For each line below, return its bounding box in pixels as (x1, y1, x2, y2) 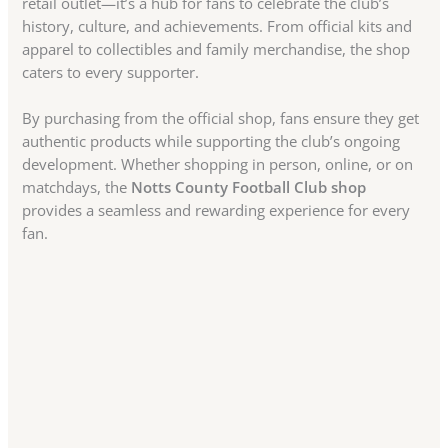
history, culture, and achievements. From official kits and (22, 15, 413, 36)
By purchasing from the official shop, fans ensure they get (22, 107, 420, 128)
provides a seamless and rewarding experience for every (22, 199, 411, 220)
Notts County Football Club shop (131, 176, 367, 197)
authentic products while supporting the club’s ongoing (22, 130, 401, 151)
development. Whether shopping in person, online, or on (22, 153, 414, 174)
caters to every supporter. (22, 61, 200, 82)
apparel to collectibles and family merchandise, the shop (22, 38, 411, 59)
